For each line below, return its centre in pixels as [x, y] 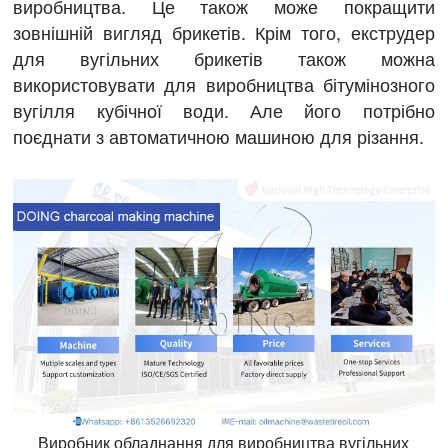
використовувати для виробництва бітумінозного [224, 83]
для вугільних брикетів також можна [224, 57]
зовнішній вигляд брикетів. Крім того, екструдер [224, 31]
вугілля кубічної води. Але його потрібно [224, 109]
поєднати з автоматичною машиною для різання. [219, 135]
